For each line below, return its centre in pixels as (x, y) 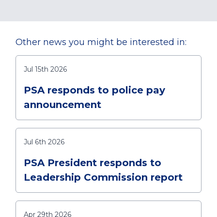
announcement (62, 105)
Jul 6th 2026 (44, 142)
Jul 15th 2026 (45, 69)
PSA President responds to (93, 163)
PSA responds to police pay (94, 90)
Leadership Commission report (103, 177)
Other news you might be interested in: (101, 42)
